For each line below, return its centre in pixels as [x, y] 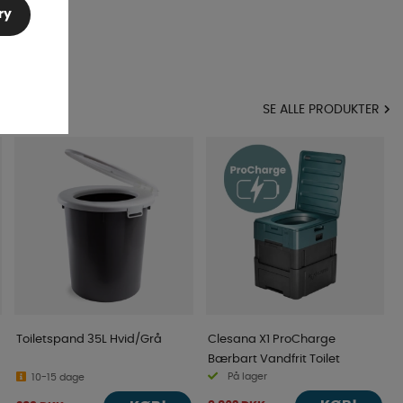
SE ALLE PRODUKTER [321, 110]
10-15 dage [58, 378]
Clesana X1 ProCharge [271, 340]
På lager [247, 377]
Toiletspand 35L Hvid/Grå [90, 340]
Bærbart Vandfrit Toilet [273, 359]
